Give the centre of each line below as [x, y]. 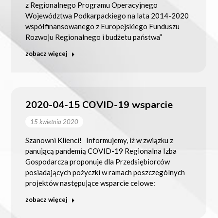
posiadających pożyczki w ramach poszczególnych [105, 172]
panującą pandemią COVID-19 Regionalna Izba [101, 151]
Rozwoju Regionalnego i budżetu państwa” [93, 37]
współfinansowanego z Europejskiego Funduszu [102, 26]
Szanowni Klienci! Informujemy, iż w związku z [99, 140]
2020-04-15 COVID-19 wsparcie [99, 105]
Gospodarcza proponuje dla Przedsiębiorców [97, 161]
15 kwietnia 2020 [54, 121]
